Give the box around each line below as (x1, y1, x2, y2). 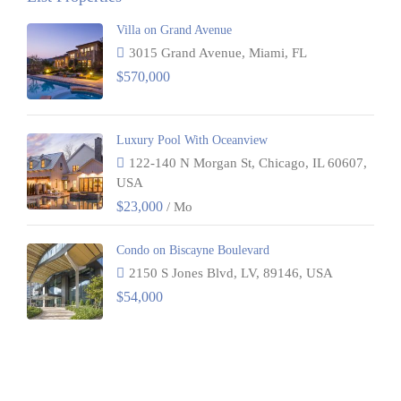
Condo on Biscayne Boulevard (116, 243, 269, 257)
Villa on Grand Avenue (116, 23, 232, 37)
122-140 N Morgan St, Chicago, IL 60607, (129, 156, 367, 170)
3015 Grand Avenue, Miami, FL (129, 46, 307, 60)
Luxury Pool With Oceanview (116, 133, 268, 147)
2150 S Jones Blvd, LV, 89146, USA (129, 266, 333, 280)
